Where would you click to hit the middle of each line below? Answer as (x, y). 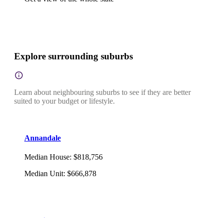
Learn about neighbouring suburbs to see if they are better (102, 92)
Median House (47, 157)
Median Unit (44, 174)
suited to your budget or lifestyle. (64, 101)
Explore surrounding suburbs (73, 56)
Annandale (43, 138)
